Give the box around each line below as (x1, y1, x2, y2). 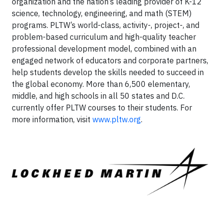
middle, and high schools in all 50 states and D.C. (12, 91, 185, 101)
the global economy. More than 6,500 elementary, (12, 79, 190, 89)
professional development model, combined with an (12, 44, 196, 54)
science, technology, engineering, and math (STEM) (12, 8, 192, 18)
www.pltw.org (92, 114, 141, 124)
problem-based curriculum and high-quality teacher (12, 32, 196, 42)
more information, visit (12, 114, 92, 124)
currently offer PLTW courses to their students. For (12, 103, 192, 112)
